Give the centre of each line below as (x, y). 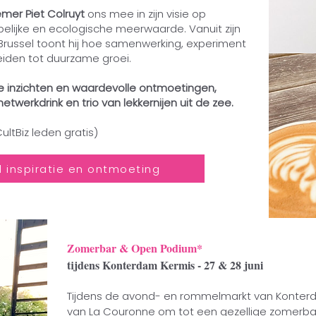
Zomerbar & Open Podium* (135, 248)
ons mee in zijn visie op (145, 14)
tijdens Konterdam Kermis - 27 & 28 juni (165, 265)
